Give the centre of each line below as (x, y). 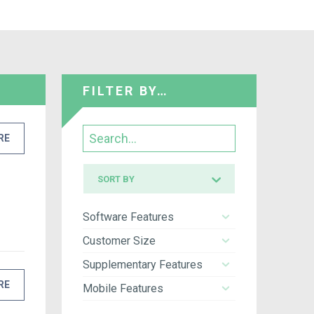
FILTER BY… (126, 90)
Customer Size (120, 240)
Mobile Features (123, 288)
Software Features (129, 217)
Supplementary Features (143, 264)
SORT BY (116, 179)
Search (100, 132)
